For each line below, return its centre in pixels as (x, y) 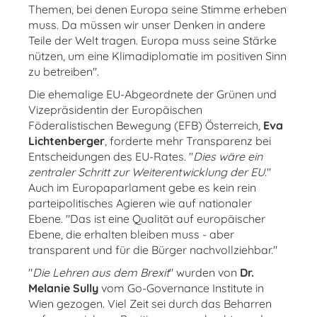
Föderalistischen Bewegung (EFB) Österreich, (146, 125)
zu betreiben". (64, 71)
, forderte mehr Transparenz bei (188, 141)
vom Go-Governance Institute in (181, 288)
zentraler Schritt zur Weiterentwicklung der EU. (148, 172)
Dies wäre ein (228, 156)
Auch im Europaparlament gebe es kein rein (142, 188)
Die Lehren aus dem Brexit (101, 272)
